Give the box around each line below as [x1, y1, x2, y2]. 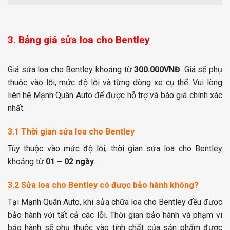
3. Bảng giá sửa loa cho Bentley [8, 33, 150, 46]
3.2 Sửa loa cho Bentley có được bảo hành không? [8, 180, 199, 190]
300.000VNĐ [134, 65, 181, 75]
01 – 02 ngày [46, 156, 94, 166]
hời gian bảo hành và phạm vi [114, 209, 223, 220]
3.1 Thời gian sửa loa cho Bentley [8, 126, 135, 137]
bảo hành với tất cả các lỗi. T [8, 209, 115, 220]
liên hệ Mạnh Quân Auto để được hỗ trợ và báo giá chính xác [8, 90, 222, 101]
